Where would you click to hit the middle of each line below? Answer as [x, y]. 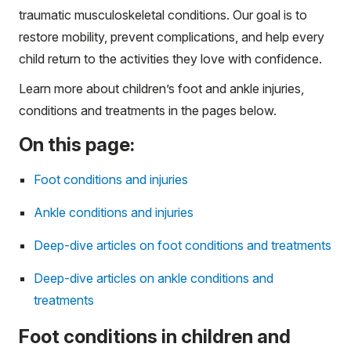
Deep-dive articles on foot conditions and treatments [183, 245]
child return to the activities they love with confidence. [170, 59]
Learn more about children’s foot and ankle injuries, [161, 89]
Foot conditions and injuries [111, 179]
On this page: [77, 145]
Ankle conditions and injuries [114, 212]
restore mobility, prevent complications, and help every [172, 37]
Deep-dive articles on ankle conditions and [154, 278]
